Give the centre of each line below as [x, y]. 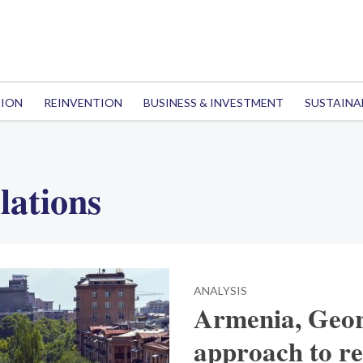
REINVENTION [83, 102]
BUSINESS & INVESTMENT [213, 102]
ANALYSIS [220, 290]
